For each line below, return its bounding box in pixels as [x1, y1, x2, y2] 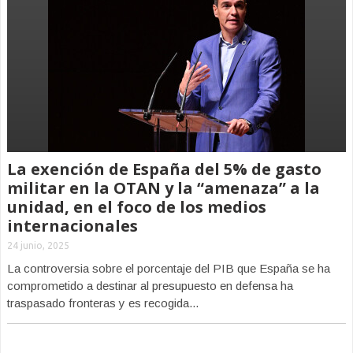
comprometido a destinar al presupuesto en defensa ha [7, 279, 293, 292]
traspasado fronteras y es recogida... [7, 296, 199, 310]
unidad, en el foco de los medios [7, 196, 266, 217]
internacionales [7, 215, 138, 236]
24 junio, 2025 [7, 240, 69, 251]
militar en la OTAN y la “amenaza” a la [7, 177, 320, 199]
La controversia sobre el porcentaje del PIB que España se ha [7, 262, 330, 275]
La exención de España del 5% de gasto [7, 158, 321, 180]
